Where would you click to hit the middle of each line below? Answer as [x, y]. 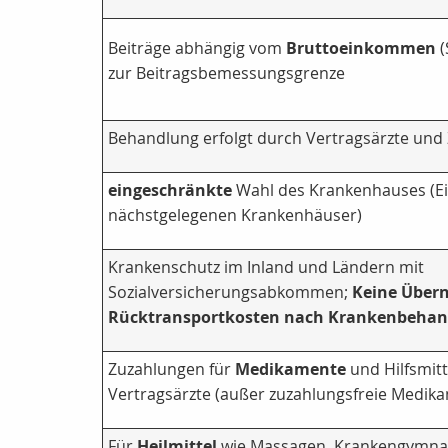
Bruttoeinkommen [361, 48]
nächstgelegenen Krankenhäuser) [235, 215]
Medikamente [290, 369]
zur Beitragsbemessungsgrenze [226, 73]
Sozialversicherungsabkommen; [230, 292]
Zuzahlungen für [171, 369]
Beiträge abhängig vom [197, 48]
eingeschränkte [170, 190]
